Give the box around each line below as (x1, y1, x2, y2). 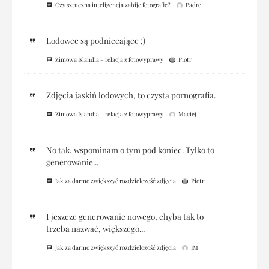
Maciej (178, 110, 196, 119)
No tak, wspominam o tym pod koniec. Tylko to (46, 144, 214, 156)
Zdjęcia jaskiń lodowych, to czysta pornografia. (46, 89, 216, 101)
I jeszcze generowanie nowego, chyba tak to (46, 211, 204, 222)
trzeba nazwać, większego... (46, 223, 145, 234)
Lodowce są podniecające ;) (46, 35, 145, 46)
